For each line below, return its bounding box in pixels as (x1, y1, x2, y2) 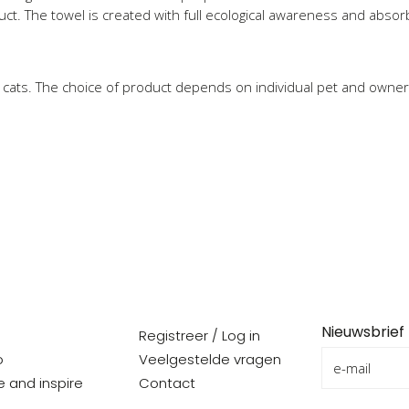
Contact (138, 373, 195, 393)
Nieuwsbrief (321, 321, 405, 342)
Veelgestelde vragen (138, 350, 281, 369)
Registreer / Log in (138, 326, 260, 345)
